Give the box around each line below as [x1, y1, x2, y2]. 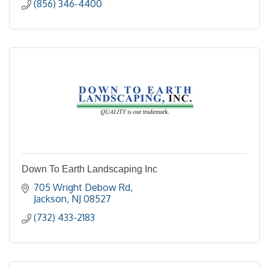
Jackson [34, 193, 67, 205]
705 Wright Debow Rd [34, 181, 130, 193]
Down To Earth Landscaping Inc [22, 164, 157, 174]
